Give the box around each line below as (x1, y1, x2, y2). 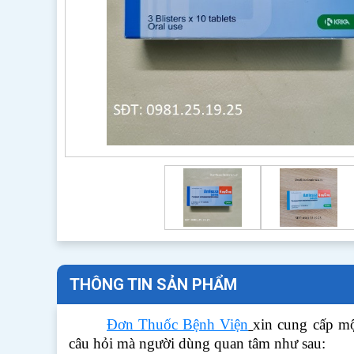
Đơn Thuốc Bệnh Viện (107, 316, 249, 333)
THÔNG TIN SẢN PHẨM (70, 275, 237, 294)
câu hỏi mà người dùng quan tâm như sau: (69, 335, 326, 352)
